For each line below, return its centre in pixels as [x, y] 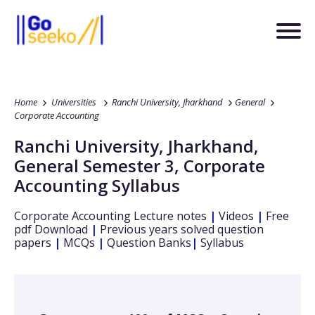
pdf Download [51, 229]
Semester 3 [129, 166]
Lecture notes [169, 216]
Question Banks [148, 243]
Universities [74, 102]
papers [34, 243]
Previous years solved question [180, 229]
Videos [235, 216]
